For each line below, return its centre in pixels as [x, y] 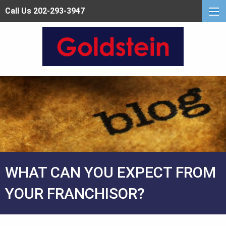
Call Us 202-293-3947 [45, 11]
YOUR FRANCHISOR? [75, 194]
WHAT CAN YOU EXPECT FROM [110, 173]
